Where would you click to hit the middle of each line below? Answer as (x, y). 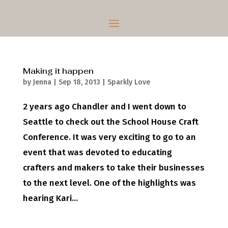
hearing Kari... (50, 198)
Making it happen (58, 71)
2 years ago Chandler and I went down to (104, 107)
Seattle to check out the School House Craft (110, 122)
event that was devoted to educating (97, 152)
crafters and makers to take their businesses (113, 168)
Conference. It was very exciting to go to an (109, 137)
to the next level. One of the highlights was (109, 183)
